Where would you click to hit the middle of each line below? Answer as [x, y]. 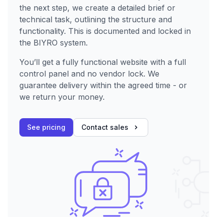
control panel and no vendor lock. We [89, 74]
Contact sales [105, 127]
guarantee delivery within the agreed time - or [103, 85]
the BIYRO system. [54, 43]
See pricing [46, 127]
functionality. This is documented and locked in [105, 31]
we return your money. [62, 97]
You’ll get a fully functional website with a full [103, 62]
